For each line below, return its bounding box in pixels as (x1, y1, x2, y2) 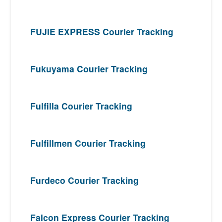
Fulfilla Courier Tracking (30, 100, 132, 112)
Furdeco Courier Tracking (30, 174, 139, 186)
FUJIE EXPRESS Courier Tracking (30, 25, 173, 38)
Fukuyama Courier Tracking (30, 62, 148, 75)
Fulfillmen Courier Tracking (30, 137, 146, 149)
